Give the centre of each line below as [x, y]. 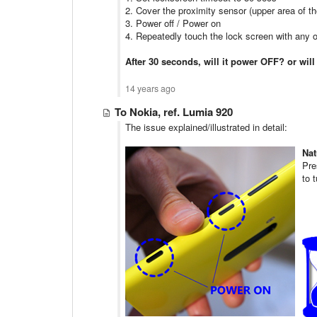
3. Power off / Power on [173, 23]
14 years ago [150, 88]
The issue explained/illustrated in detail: [206, 127]
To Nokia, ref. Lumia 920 [174, 112]
